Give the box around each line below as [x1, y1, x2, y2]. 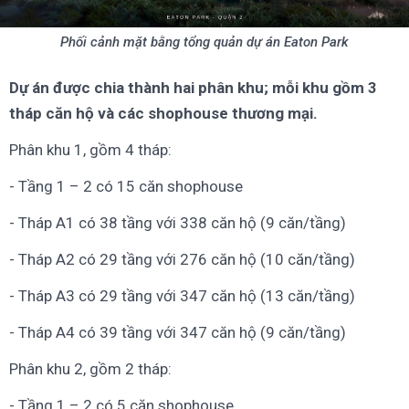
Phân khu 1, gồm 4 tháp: [9, 140, 172, 159]
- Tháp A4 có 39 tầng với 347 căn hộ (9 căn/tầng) [9, 322, 346, 341]
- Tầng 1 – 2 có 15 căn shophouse [9, 176, 243, 195]
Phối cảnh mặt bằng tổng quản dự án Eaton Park [60, 33, 349, 50]
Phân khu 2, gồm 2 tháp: [9, 359, 172, 378]
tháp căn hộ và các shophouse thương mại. [9, 103, 318, 122]
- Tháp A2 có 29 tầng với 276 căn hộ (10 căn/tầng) [9, 249, 355, 268]
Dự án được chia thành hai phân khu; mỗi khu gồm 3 [9, 78, 377, 97]
